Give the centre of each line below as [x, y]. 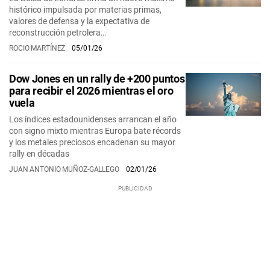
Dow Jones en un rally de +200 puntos [97, 79]
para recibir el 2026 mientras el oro [91, 91]
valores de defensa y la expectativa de [79, 21]
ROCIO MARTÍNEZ [38, 48]
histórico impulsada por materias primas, [85, 10]
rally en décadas [39, 154]
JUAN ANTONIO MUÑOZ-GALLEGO [65, 169]
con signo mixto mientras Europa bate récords [95, 131]
